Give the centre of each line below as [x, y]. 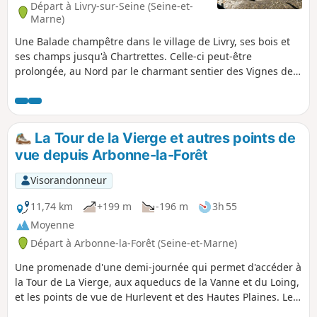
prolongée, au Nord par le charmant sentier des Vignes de [154, 71]
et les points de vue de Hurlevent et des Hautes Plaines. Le [154, 296]
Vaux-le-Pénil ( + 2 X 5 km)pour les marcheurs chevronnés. [152, 86]
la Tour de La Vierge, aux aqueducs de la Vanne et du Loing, [157, 282]
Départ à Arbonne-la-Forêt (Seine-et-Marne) [134, 243]
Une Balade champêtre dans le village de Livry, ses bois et [152, 41]
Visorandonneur [68, 180]
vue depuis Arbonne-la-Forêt [111, 155]
